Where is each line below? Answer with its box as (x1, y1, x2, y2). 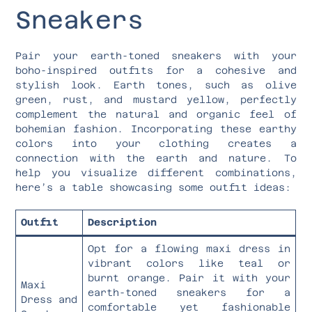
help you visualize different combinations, (15, 166, 297, 178)
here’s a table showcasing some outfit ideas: (15, 181, 292, 193)
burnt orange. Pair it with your (88, 272, 291, 283)
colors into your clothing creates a (15, 137, 297, 149)
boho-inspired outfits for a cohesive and (15, 64, 297, 76)
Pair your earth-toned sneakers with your (15, 49, 297, 61)
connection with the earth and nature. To (15, 152, 297, 164)
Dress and (21, 293, 78, 305)
